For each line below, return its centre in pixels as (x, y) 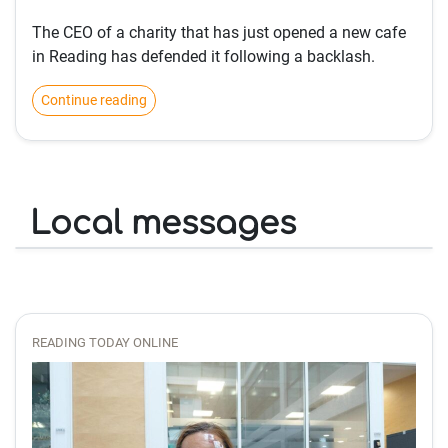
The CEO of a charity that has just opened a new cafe (219, 32)
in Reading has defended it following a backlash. (203, 56)
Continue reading (94, 100)
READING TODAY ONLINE (105, 342)
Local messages (163, 223)
